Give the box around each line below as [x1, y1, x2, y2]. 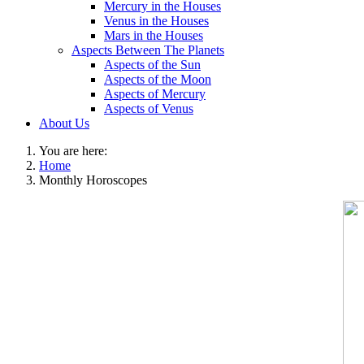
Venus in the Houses [104, 14, 209, 28]
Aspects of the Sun [104, 58, 201, 71]
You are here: [39, 144, 114, 158]
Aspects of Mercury [104, 87, 206, 101]
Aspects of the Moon [104, 72, 211, 86]
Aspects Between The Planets [71, 43, 224, 57]
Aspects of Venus [104, 102, 193, 115]
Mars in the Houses [104, 28, 203, 42]
